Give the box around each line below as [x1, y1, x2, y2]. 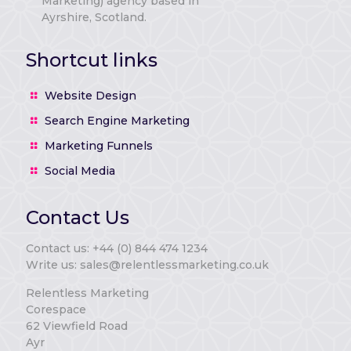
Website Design [44, 89, 136, 103]
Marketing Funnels [44, 139, 153, 153]
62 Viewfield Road [26, 319, 128, 333]
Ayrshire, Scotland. [42, 10, 147, 24]
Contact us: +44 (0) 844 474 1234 [26, 241, 208, 255]
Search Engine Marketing [44, 114, 190, 128]
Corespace [26, 302, 86, 317]
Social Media [44, 164, 115, 178]
